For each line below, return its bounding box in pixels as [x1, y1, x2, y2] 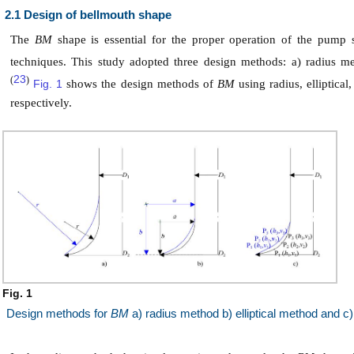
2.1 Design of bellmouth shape [5, 9, 171, 22]
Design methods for [6, 307, 111, 320]
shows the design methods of [62, 77, 217, 91]
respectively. [10, 96, 72, 109]
